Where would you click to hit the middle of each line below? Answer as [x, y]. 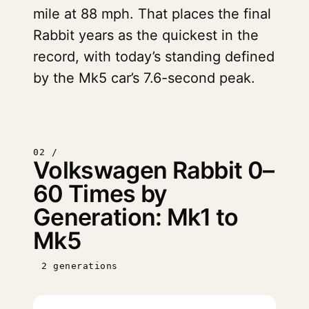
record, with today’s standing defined [154, 57]
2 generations [80, 266]
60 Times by [100, 193]
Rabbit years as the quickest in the [146, 35]
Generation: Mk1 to [136, 217]
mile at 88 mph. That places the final [152, 14]
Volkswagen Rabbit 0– [154, 170]
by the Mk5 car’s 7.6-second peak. [144, 78]
